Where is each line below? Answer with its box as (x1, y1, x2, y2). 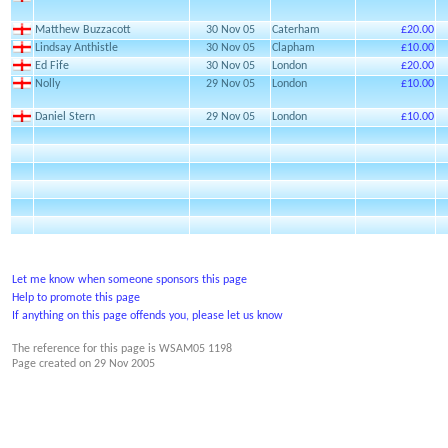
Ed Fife (35, 60, 69, 72)
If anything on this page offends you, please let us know (12, 310, 283, 322)
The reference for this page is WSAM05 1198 (12, 343, 232, 355)
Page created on (12, 358, 94, 370)
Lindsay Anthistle (35, 42, 118, 54)
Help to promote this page (12, 292, 140, 304)
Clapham (272, 42, 315, 54)
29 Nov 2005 (94, 358, 155, 370)
